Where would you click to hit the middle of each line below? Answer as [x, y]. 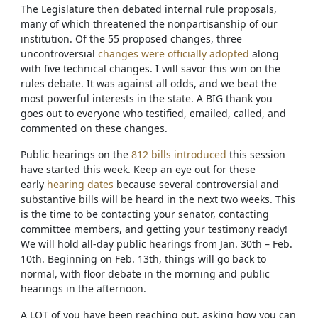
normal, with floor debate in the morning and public [145, 274]
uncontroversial [59, 54]
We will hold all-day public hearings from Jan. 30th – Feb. [157, 244]
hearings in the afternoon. [83, 289]
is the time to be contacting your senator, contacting [145, 214]
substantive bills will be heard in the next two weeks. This [158, 199]
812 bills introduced [179, 154]
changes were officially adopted [174, 54]
